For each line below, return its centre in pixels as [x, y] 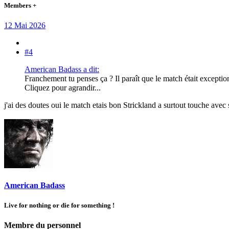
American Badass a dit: [62, 69]
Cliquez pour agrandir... [63, 87]
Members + [20, 5]
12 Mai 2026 [25, 25]
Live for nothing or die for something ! [59, 205]
